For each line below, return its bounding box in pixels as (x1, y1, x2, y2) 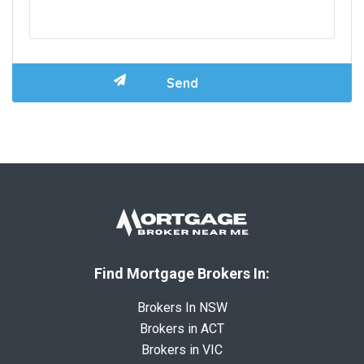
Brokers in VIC (141, 341, 223, 357)
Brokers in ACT (140, 320, 224, 336)
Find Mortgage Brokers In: (94, 264, 270, 282)
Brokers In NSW (136, 299, 227, 315)
